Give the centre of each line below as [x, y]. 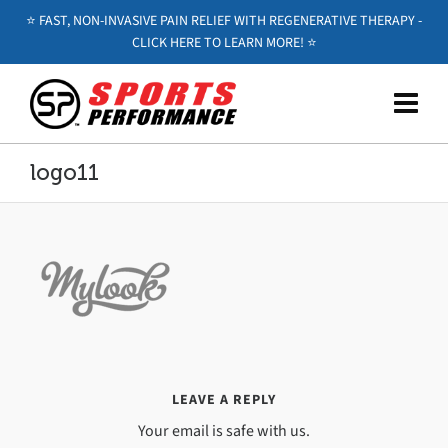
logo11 [64, 172]
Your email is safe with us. [224, 430]
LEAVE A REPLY [224, 399]
